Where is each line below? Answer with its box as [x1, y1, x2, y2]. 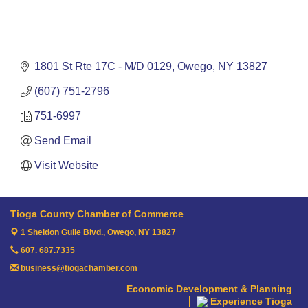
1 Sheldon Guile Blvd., [21, 228, 107, 238]
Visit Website [34, 159, 98, 172]
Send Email [34, 135, 91, 147]
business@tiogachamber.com [19, 263, 137, 274]
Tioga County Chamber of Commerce [10, 208, 184, 220]
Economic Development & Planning [126, 283, 292, 295]
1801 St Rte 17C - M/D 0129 [34, 60, 172, 73]
